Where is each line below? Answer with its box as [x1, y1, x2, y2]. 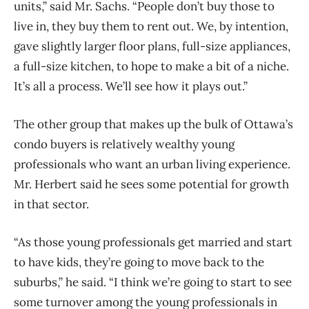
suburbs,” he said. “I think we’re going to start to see [14, 275, 292, 290]
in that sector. [14, 197, 89, 212]
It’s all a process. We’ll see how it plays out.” [14, 79, 248, 94]
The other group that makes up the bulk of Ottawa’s [14, 117, 293, 132]
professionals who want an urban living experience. [14, 157, 290, 172]
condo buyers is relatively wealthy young [14, 137, 235, 152]
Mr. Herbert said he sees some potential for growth [14, 177, 289, 192]
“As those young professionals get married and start [14, 235, 292, 250]
